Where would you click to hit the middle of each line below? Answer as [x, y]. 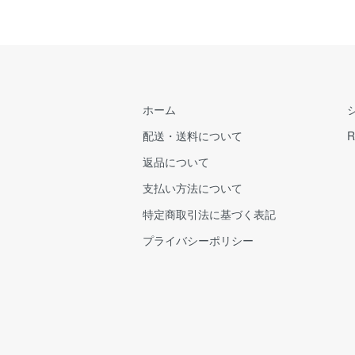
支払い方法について [193, 187]
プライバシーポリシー [198, 240]
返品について [176, 161]
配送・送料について [193, 135]
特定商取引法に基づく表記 [209, 214]
